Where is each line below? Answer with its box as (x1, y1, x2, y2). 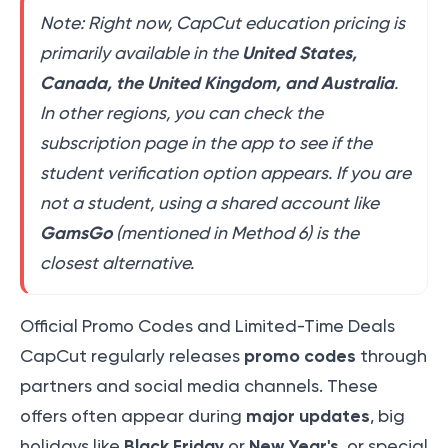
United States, (242, 42, 357, 65)
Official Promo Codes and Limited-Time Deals (20, 316, 395, 337)
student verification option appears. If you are (40, 163, 411, 184)
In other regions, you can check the (40, 103, 323, 124)
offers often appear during (20, 406, 246, 427)
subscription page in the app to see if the (40, 133, 372, 154)
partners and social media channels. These (20, 376, 378, 397)
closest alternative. (40, 253, 194, 274)
